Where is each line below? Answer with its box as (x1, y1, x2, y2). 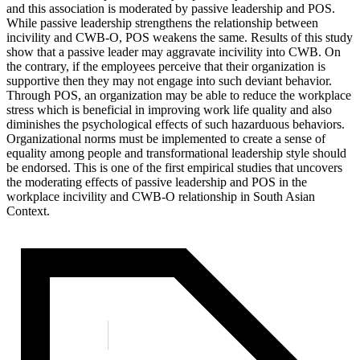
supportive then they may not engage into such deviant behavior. (6, 73, 332, 88)
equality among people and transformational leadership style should (6, 145, 346, 160)
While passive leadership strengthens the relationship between (6, 15, 318, 30)
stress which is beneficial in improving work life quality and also (6, 102, 332, 117)
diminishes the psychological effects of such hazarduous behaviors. (6, 117, 345, 131)
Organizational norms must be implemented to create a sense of (6, 131, 325, 145)
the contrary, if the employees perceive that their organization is (6, 59, 325, 73)
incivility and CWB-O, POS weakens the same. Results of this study (6, 30, 353, 44)
